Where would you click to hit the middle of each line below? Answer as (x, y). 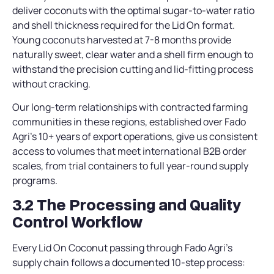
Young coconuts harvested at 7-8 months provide (122, 39)
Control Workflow (77, 222)
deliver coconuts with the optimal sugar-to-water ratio (133, 10)
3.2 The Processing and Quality (127, 205)
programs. (35, 180)
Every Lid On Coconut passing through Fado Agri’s (122, 248)
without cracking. (51, 83)
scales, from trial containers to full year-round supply (130, 165)
